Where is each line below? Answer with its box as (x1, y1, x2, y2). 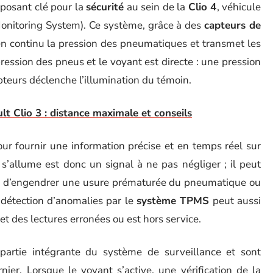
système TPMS (136, 194, 210, 208)
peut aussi (209, 194, 261, 208)
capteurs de (204, 18, 261, 32)
